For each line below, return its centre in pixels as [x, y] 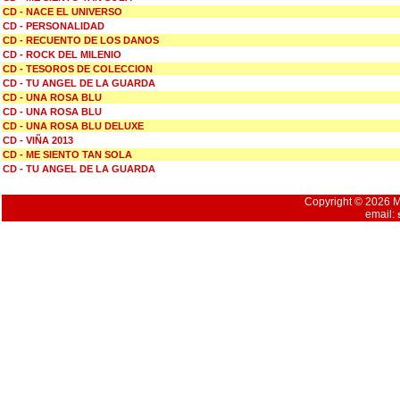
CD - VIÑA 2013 [38, 140]
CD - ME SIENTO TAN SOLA [67, 154]
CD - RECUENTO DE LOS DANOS [81, 40]
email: [382, 214]
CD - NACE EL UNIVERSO [62, 12]
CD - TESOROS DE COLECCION [78, 69]
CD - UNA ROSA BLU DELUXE [73, 126]
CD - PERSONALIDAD [54, 26]
